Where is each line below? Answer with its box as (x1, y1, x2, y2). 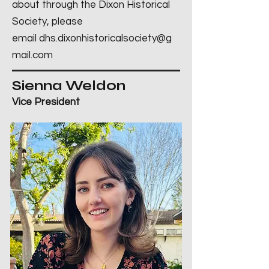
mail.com (12, 50, 53, 61)
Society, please (12, 16, 83, 27)
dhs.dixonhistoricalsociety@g (39, 33, 172, 44)
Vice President (12, 97, 80, 107)
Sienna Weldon (12, 77, 125, 94)
